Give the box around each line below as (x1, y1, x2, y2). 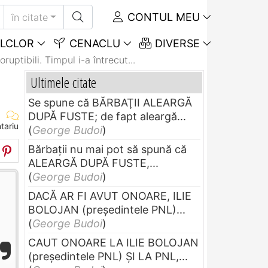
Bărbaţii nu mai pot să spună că (28, 142, 187, 156)
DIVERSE (152, 37, 200, 50)
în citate (11, 11, 48, 23)
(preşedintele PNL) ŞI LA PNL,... (28, 249, 188, 263)
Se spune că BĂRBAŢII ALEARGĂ (28, 96, 192, 109)
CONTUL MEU (124, 11, 200, 23)
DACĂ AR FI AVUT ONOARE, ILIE (28, 189, 191, 202)
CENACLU (66, 37, 120, 50)
